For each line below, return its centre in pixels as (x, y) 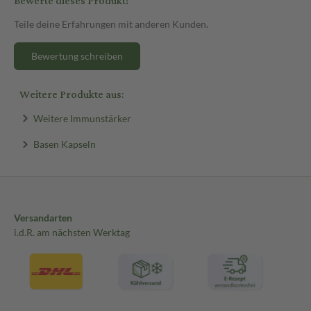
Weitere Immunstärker (82, 118)
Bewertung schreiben (77, 56)
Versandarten (43, 218)
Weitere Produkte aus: (72, 94)
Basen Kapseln (64, 144)
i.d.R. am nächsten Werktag (72, 232)
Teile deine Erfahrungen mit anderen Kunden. (111, 24)
